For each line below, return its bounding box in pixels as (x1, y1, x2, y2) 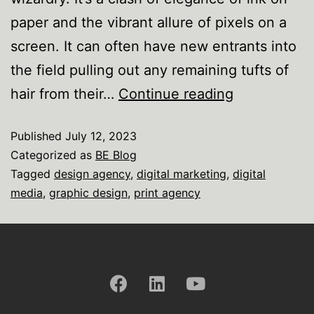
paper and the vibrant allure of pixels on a (11, 14, 287, 31)
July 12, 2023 (65, 129, 137, 143)
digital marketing (137, 167, 226, 181)
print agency (134, 186, 200, 200)
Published (11, 129, 65, 143)
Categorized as (11, 148, 95, 162)
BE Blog (95, 148, 137, 162)
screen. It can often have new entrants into (11, 38, 296, 55)
